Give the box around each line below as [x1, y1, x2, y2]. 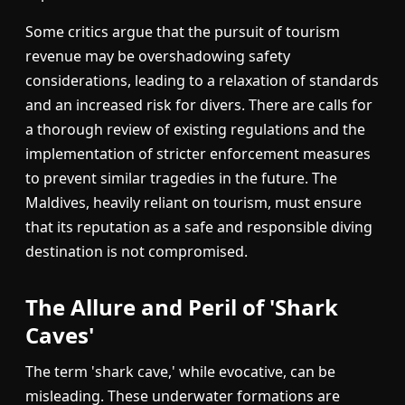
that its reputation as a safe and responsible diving [25, 217, 372, 238]
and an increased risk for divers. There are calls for [25, 95, 372, 116]
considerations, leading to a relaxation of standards [25, 71, 379, 91]
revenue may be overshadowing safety [25, 46, 290, 67]
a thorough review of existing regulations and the [25, 119, 365, 140]
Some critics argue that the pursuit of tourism [25, 22, 340, 42]
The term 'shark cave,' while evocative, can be [25, 362, 335, 382]
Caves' [25, 320, 94, 351]
